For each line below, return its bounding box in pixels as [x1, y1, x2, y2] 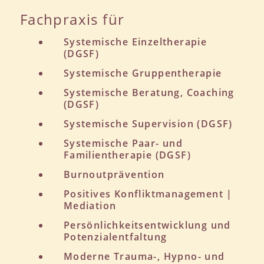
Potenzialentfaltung [63, 230, 167, 243]
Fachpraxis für [19, 9, 125, 29]
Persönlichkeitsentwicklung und [63, 218, 231, 232]
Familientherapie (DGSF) [63, 148, 191, 161]
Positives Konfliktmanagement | [63, 187, 233, 200]
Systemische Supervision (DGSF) [63, 117, 233, 130]
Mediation [63, 199, 117, 212]
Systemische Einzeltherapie [63, 35, 207, 48]
